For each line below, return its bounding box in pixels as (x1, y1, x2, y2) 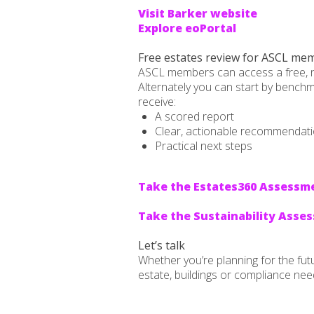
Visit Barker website (138, 6, 257, 21)
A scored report (155, 109, 234, 124)
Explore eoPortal (138, 20, 236, 36)
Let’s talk (138, 238, 185, 253)
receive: (138, 94, 176, 109)
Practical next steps (155, 138, 252, 153)
